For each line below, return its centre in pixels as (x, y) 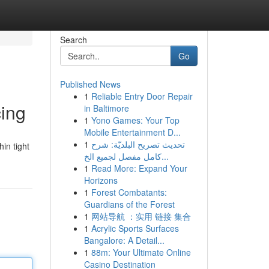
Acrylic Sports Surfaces (135, 228)
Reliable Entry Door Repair (142, 96)
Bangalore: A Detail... (124, 240)
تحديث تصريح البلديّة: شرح (138, 144)
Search (73, 40)
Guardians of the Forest (129, 204)
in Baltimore (106, 108)
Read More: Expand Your (139, 168)
